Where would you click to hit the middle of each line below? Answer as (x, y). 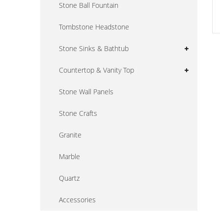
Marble (69, 156)
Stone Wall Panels (86, 91)
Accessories (77, 199)
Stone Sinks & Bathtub (94, 48)
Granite (70, 135)
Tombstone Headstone (94, 27)
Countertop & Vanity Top (96, 70)
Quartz (69, 178)
